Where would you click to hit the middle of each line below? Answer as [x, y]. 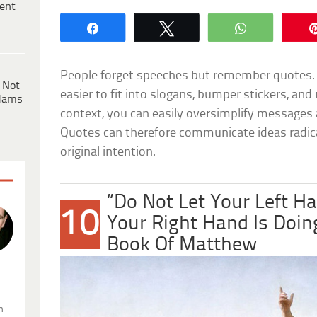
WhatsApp [287, 27]
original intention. [108, 152]
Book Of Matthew [182, 245]
